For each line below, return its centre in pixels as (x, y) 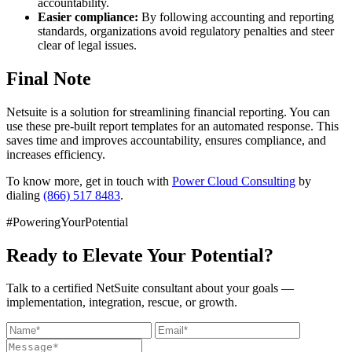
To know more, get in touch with (89, 181)
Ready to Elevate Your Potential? (140, 255)
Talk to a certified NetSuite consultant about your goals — (150, 288)
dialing (25, 195)
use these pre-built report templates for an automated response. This (172, 126)
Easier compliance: (88, 16)
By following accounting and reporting (236, 16)
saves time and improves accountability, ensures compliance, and (166, 140)
